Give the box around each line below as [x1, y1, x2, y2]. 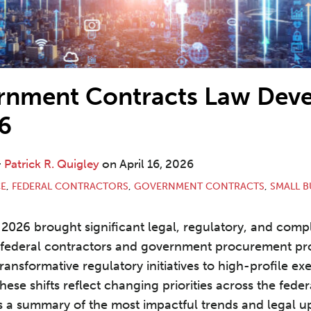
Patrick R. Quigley [4, 157, 99, 171]
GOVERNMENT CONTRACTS [134, 180, 264, 193]
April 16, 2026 [119, 157, 194, 171]
